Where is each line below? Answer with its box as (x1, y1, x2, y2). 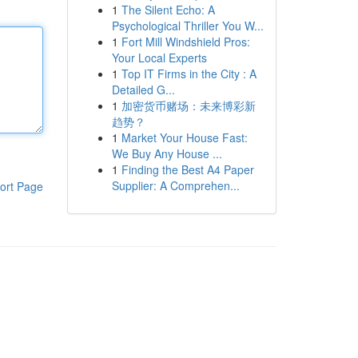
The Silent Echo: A (121, 2, 215, 18)
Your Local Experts (111, 50, 207, 66)
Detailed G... (111, 82, 175, 97)
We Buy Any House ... (111, 145, 222, 161)
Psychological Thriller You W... (111, 18, 264, 34)
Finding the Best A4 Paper (121, 161, 254, 177)
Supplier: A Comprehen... (111, 177, 240, 193)
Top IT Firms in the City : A (121, 66, 257, 82)
